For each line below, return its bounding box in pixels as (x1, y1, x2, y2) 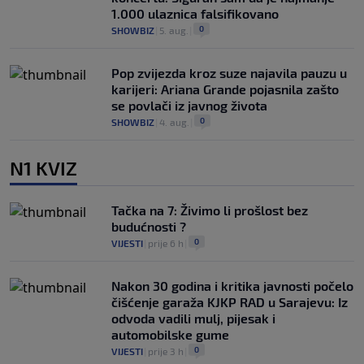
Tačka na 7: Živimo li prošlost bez (111, 202, 308, 219)
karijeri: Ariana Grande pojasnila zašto (111, 81, 339, 97)
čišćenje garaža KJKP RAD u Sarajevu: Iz (111, 294, 348, 310)
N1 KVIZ (10, 156, 77, 180)
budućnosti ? (111, 219, 186, 235)
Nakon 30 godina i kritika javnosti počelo (111, 278, 353, 294)
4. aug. (159, 116, 189, 128)
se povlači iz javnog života (111, 97, 267, 114)
